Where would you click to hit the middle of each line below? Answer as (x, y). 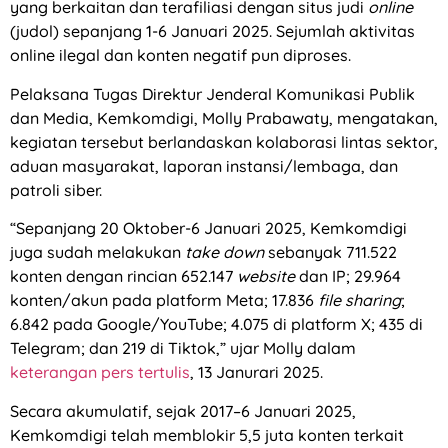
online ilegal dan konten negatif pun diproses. (180, 55)
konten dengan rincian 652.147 (123, 276)
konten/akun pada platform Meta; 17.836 (164, 300)
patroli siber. (56, 189)
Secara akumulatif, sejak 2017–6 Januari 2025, (183, 410)
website (266, 276)
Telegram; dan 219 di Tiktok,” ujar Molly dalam (183, 348)
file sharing (359, 300)
